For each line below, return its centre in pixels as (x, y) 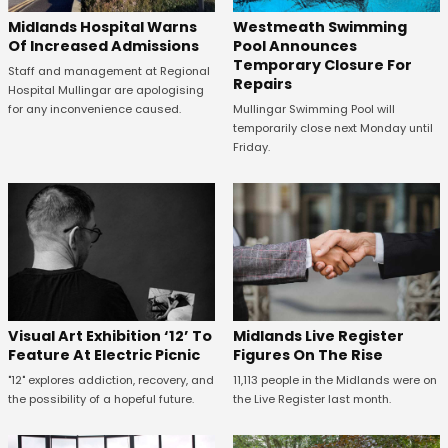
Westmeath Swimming (319, 27)
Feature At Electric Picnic (104, 355)
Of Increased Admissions (103, 46)
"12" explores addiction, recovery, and (111, 380)
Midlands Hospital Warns (102, 27)
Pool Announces (294, 46)
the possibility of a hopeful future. (101, 399)
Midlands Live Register (318, 336)
